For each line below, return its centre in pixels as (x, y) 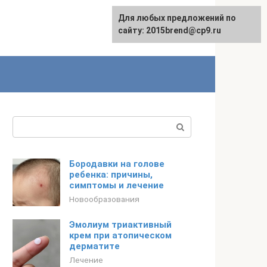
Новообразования (104, 199)
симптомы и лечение (117, 185)
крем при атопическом (120, 235)
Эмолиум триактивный (120, 225)
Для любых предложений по (177, 18)
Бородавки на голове (117, 164)
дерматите (94, 246)
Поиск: (28, 123)
